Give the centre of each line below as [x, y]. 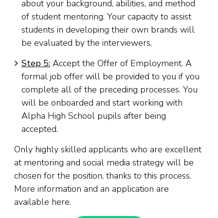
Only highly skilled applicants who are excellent [108, 150]
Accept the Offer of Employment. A [121, 64]
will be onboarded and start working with [102, 103]
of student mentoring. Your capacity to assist [106, 17]
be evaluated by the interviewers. [87, 43]
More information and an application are [91, 189]
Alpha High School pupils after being [94, 116]
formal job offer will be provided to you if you [110, 77]
